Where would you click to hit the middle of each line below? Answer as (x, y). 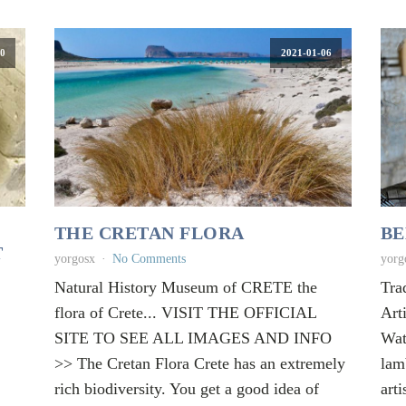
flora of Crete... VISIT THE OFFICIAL (185, 312)
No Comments (149, 258)
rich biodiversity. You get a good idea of (186, 388)
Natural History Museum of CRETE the (185, 287)
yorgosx (74, 258)
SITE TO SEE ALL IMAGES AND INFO (193, 338)
